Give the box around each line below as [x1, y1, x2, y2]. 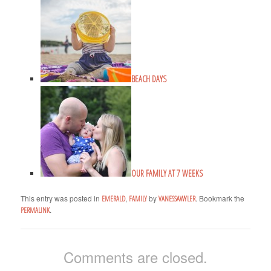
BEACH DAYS [131, 73, 166, 85]
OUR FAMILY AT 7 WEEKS [131, 168, 203, 180]
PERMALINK [21, 205, 50, 216]
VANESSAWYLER [158, 194, 196, 204]
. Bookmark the [195, 193, 245, 204]
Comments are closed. [64, 246, 207, 268]
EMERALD [102, 194, 126, 204]
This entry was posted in [21, 193, 102, 204]
